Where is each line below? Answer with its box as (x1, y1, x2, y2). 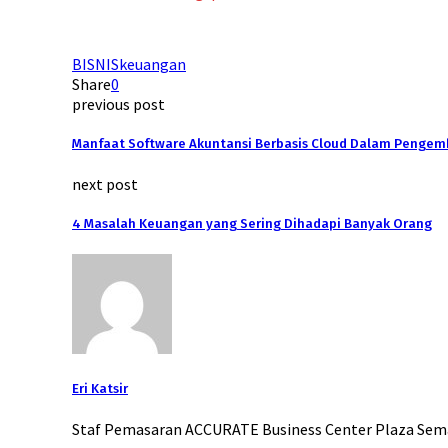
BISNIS (72, 53, 119, 74)
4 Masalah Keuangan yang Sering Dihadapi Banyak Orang (72, 216, 432, 233)
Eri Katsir (72, 380, 128, 397)
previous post (72, 93, 165, 114)
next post (72, 174, 138, 195)
